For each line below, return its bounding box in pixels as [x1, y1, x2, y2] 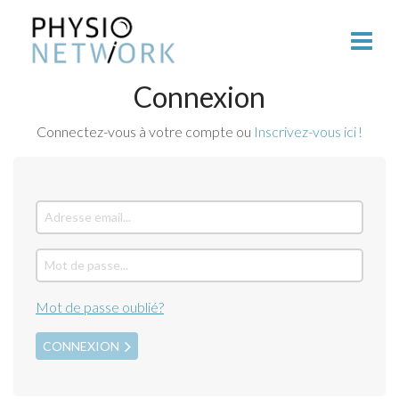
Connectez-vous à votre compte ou [37, 122, 254, 140]
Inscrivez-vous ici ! [254, 122, 362, 140]
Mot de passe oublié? [36, 297, 164, 315]
